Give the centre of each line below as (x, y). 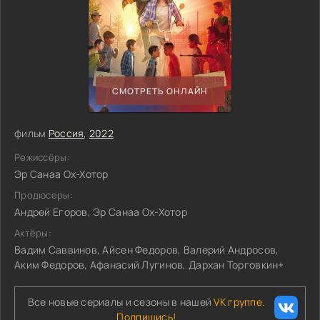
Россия (66, 133)
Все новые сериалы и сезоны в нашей (121, 302)
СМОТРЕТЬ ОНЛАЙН (160, 91)
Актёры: (33, 233)
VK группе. (240, 302)
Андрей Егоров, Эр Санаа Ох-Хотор (101, 212)
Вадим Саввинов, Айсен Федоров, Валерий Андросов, (147, 250)
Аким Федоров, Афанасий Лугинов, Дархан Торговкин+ (149, 265)
